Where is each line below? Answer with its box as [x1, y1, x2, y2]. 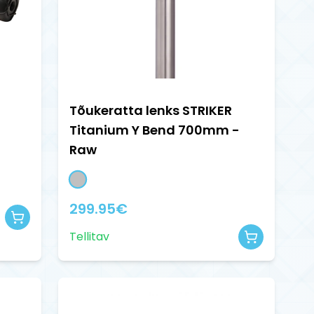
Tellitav [69, 228, 109, 245]
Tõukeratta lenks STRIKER [69, 102, 232, 120]
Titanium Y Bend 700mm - [69, 121, 240, 139]
